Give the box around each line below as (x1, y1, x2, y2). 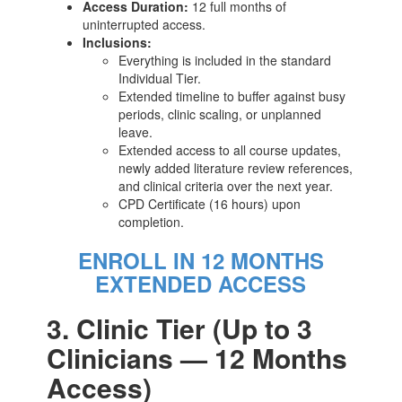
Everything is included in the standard (118, 50, 332, 69)
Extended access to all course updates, (118, 140, 342, 159)
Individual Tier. (118, 68, 202, 87)
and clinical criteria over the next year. (118, 176, 334, 195)
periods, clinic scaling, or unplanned (118, 104, 322, 123)
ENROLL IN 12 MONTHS (77, 244, 324, 275)
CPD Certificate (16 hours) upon (118, 194, 301, 213)
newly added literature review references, (118, 158, 354, 177)
